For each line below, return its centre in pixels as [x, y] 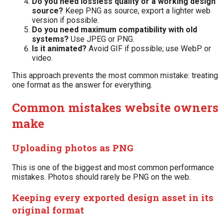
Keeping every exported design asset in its [113, 198]
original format [48, 210]
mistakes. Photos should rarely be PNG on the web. [101, 177]
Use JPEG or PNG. [102, 39]
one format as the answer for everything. [82, 85]
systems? [50, 39]
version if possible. [65, 20]
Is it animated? [59, 48]
